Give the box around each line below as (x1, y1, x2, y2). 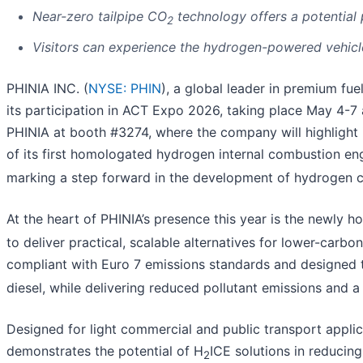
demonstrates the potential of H (6, 343, 203, 360)
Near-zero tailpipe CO (32, 8, 167, 25)
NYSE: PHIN (88, 79, 161, 96)
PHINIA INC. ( (6, 79, 88, 96)
